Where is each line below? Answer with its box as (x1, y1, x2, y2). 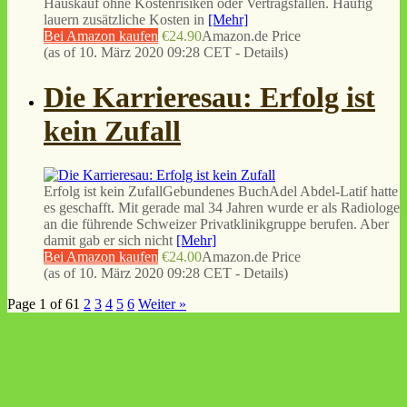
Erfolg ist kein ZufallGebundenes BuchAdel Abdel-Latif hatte (44, 184, 398, 200)
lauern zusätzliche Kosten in (44, 12, 208, 28)
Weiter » (138, 296, 186, 313)
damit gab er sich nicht (44, 233, 176, 249)
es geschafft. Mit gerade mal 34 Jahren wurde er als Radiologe (44, 200, 400, 216)
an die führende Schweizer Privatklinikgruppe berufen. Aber (44, 216, 389, 233)
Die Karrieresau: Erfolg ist (44, 80, 375, 114)
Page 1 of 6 (7, 296, 73, 313)
